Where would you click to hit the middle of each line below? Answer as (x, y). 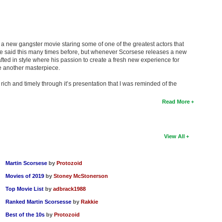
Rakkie (90, 202)
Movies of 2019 (25, 176)
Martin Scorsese (27, 163)
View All (175, 137)
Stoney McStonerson (81, 176)
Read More (176, 102)
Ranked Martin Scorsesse (39, 202)
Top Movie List (25, 189)
